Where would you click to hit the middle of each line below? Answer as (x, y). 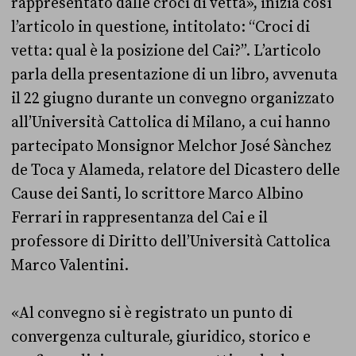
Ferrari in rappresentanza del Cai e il (139, 218)
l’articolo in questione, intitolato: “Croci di (161, 27)
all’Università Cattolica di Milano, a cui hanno (171, 122)
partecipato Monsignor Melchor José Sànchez (171, 146)
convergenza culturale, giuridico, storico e (161, 337)
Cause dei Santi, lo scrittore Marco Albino (157, 194)
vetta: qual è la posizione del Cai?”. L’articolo (166, 51)
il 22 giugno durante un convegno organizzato (173, 99)
